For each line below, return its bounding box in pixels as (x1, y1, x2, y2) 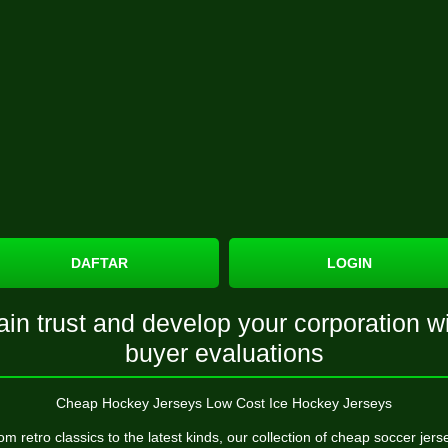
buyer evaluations (124, 339, 324, 367)
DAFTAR (70, 255, 128, 271)
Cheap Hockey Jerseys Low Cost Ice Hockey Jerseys (56, 395, 392, 411)
